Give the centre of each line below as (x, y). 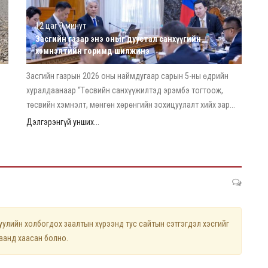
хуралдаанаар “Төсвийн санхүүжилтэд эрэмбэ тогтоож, (125, 90)
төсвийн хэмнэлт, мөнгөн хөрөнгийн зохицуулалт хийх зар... (131, 104)
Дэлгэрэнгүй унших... (63, 122)
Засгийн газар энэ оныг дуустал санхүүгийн (118, 39)
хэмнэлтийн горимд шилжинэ (92, 51)
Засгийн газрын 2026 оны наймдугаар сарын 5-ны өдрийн (127, 76)
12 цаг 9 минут (61, 25)
